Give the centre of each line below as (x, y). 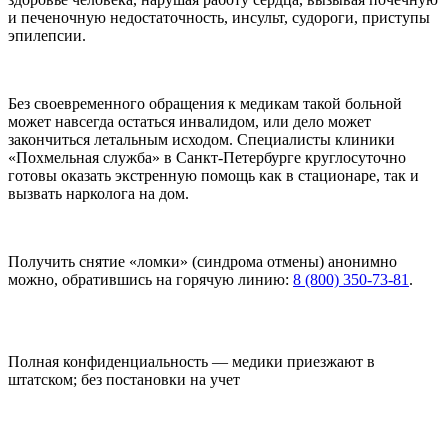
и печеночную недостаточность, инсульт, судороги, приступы (219, 17)
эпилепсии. (47, 35)
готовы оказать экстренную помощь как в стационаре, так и (213, 175)
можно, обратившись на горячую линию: (150, 279)
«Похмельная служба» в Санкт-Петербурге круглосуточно (207, 157)
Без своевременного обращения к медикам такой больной (205, 103)
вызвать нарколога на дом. (98, 193)
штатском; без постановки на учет (124, 379)
